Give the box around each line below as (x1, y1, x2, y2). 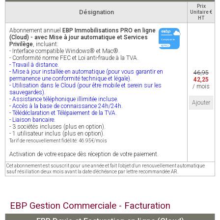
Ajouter (192, 99, 210, 106)
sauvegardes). (9, 89, 46, 96)
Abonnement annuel (9, 27, 62, 34)
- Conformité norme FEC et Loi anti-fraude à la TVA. (9, 55, 138, 61)
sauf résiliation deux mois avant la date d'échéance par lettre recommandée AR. (6, 169, 178, 174)
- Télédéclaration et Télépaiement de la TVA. (9, 110, 117, 116)
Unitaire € (190, 9, 212, 15)
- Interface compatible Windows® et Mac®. (9, 48, 120, 55)
